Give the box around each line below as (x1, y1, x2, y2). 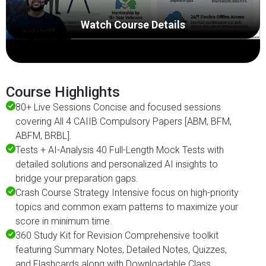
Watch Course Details (81, 18, 185, 31)
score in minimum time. (15, 216, 112, 227)
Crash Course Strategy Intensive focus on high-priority (15, 187, 239, 198)
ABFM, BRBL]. (15, 130, 72, 141)
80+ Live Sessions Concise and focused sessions (15, 102, 221, 113)
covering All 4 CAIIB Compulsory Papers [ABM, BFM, (15, 116, 232, 127)
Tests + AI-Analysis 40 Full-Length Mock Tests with (15, 144, 224, 156)
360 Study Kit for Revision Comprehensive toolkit (15, 230, 218, 241)
